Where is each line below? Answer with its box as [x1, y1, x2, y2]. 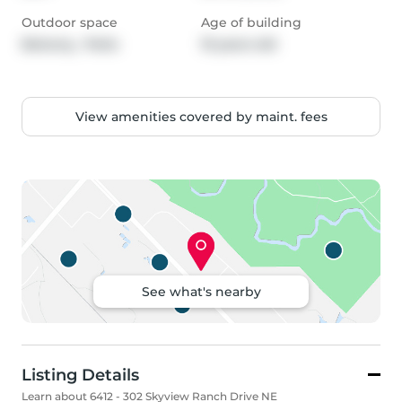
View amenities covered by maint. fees [74, 109, 328, 126]
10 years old [201, 36, 276, 53]
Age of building [201, 14, 301, 31]
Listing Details [22, 365, 139, 386]
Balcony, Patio [22, 36, 118, 53]
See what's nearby [141, 284, 261, 301]
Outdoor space [22, 14, 118, 31]
